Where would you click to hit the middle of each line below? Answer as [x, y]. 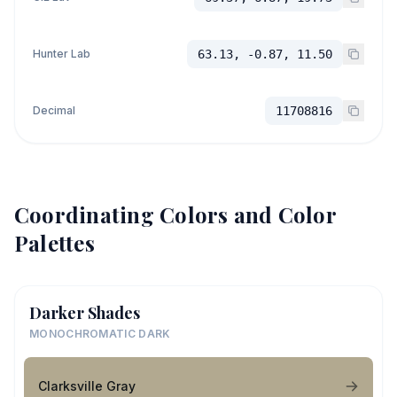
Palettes [54, 243]
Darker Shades [85, 313]
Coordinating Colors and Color [175, 214]
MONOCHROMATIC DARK [100, 334]
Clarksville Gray [87, 385]
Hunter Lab [62, 54]
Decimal [54, 110]
